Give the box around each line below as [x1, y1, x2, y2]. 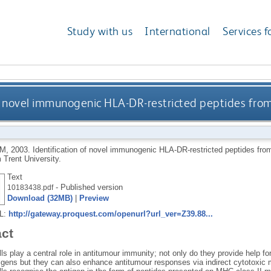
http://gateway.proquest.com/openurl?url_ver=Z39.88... [8, 209, 213, 218]
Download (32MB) [7, 193, 73, 203]
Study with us [67, 24, 133, 39]
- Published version [53, 182, 123, 192]
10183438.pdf [7, 183, 53, 191]
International [145, 24, 211, 39]
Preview [79, 193, 109, 203]
